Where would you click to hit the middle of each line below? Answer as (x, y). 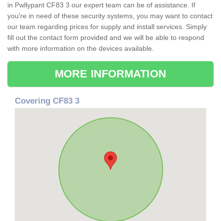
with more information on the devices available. (81, 49)
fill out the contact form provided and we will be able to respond (106, 38)
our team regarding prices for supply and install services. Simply (107, 27)
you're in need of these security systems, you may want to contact (110, 16)
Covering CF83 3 (47, 101)
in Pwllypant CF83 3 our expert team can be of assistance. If (101, 5)
